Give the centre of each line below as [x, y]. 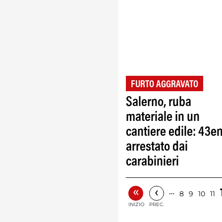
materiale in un [163, 117]
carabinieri [152, 162]
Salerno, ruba [159, 102]
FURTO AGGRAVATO [165, 84]
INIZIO [136, 204]
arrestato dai [157, 147]
